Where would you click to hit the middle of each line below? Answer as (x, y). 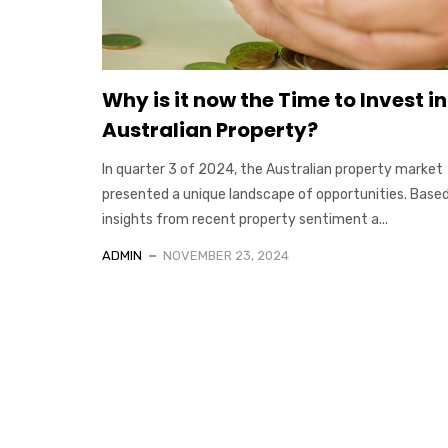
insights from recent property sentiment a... (245, 219)
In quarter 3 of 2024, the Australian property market (272, 169)
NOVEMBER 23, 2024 (226, 255)
